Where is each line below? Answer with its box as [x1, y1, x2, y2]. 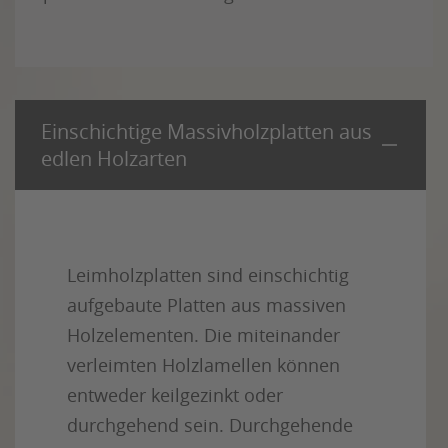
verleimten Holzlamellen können [67, 353, 340, 377]
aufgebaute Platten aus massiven [67, 293, 346, 317]
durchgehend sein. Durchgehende [67, 413, 353, 437]
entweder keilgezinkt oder [67, 383, 283, 407]
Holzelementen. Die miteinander [67, 323, 340, 347]
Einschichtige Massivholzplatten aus [41, 118, 372, 145]
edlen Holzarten [41, 145, 187, 172]
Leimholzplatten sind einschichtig [67, 263, 349, 287]
